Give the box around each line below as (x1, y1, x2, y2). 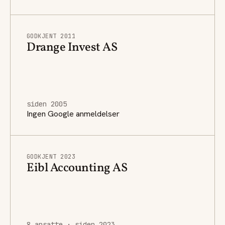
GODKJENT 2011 (27, 32, 76, 40)
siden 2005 (27, 99, 67, 108)
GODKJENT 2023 (27, 152, 76, 161)
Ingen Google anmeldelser (27, 108, 120, 119)
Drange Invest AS (27, 39, 118, 56)
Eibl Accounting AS (27, 159, 128, 177)
